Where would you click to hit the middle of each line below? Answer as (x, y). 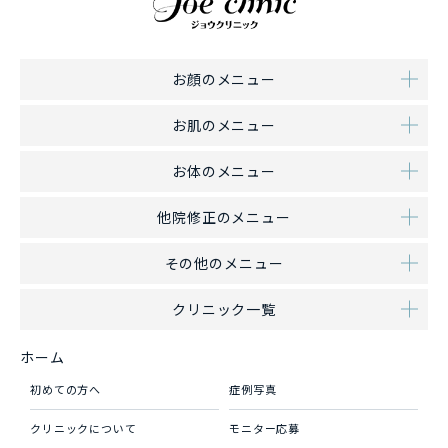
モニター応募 (265, 427)
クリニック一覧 (224, 308)
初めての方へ (66, 388)
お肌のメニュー (224, 124)
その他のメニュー (224, 262)
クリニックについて (83, 427)
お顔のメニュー (224, 78)
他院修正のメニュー (224, 216)
